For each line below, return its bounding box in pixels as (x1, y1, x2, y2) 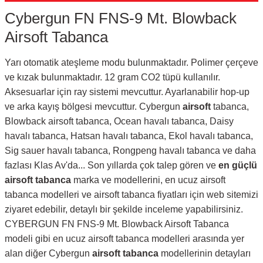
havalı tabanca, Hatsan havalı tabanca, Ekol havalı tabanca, (5, 131, 253, 141)
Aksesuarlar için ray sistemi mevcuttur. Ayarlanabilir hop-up (5, 87, 249, 97)
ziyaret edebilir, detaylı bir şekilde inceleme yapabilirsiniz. (5, 204, 243, 214)
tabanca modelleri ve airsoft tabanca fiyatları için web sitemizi (5, 190, 258, 200)
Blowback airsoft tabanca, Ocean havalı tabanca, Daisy (5, 116, 234, 126)
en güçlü (218, 160, 257, 170)
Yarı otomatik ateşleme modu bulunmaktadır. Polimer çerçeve (5, 58, 258, 68)
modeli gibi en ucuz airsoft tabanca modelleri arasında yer (5, 234, 244, 244)
